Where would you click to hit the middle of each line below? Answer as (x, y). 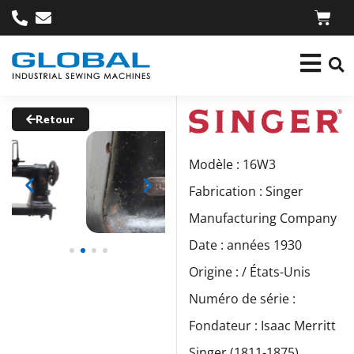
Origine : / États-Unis (250, 272)
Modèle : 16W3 (232, 164)
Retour (55, 119)
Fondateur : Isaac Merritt (262, 326)
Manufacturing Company (263, 218)
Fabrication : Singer (246, 191)
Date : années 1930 (245, 245)
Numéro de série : (242, 299)
